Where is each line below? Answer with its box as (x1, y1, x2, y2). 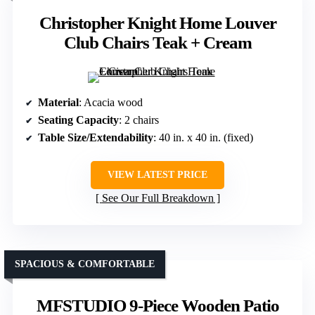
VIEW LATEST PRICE (108, 169, 207, 181)
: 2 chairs (119, 114, 159, 127)
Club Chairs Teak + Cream (63, 33, 252, 53)
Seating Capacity (38, 114, 119, 127)
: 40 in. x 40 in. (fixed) (153, 131, 253, 144)
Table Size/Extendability (38, 131, 153, 144)
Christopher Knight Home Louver (39, 13, 276, 33)
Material (38, 96, 79, 109)
